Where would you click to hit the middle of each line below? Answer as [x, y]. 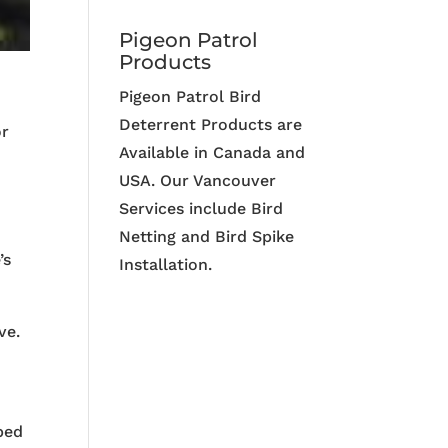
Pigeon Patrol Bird [190, 97]
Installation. [166, 265]
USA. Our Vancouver [198, 181]
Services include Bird [201, 209]
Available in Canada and [212, 153]
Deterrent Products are [211, 125]
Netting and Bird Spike [207, 237]
